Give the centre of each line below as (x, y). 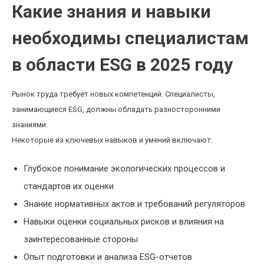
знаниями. (30, 125)
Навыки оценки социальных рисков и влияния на (124, 222)
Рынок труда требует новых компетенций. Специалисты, (113, 94)
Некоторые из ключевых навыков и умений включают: (112, 140)
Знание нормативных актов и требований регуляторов (134, 204)
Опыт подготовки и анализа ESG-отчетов (108, 257)
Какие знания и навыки (111, 11)
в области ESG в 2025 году (122, 65)
